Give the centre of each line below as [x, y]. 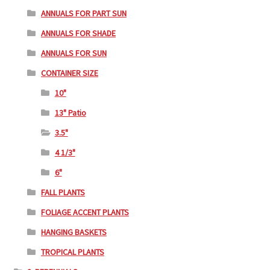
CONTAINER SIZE [69, 73]
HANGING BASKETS [74, 232]
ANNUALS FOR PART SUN [83, 13]
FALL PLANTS [63, 192]
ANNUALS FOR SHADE [78, 33]
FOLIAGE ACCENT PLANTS [85, 212]
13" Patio [70, 113]
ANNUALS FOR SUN [74, 53]
